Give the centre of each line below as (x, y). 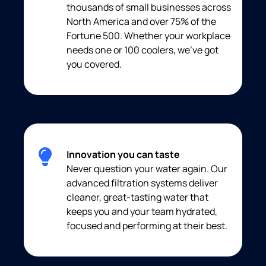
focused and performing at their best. (147, 226)
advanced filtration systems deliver (142, 183)
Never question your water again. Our (147, 169)
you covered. (94, 64)
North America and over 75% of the (141, 22)
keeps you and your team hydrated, (142, 212)
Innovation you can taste (123, 155)
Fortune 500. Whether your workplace (148, 36)
